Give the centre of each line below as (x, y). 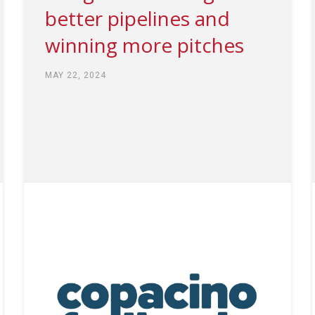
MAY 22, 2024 (75, 75)
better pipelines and (137, 18)
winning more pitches (144, 45)
